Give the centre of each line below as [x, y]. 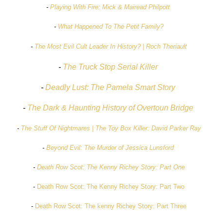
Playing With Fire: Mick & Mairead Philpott [110, 7]
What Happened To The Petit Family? [111, 26]
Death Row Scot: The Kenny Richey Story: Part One [111, 167]
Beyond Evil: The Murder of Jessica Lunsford [110, 147]
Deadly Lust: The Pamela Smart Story [110, 87]
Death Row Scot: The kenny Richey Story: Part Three [111, 206]
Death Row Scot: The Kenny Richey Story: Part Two [111, 186]
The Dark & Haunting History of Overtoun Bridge [110, 108]
